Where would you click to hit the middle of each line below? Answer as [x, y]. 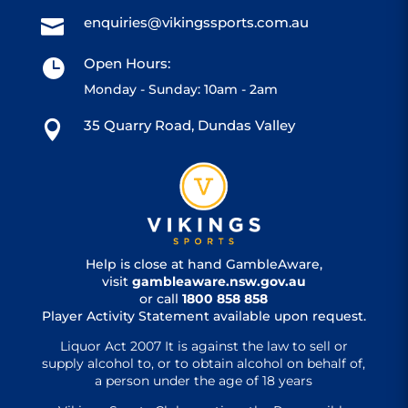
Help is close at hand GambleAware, [204, 264]
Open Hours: [127, 63]
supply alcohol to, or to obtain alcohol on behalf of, [204, 363]
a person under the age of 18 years [204, 380]
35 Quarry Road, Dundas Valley [189, 125]
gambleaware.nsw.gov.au [219, 281]
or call [161, 298]
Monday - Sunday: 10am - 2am [180, 89]
